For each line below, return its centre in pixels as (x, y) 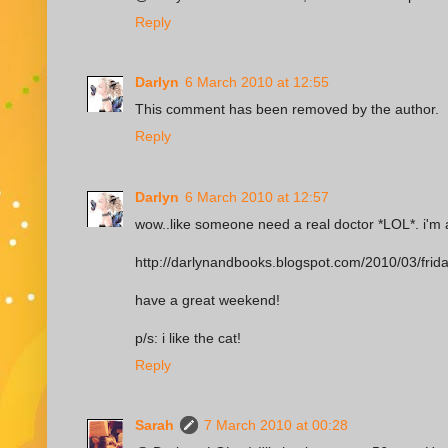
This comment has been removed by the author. (287, 109)
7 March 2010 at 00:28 (276, 425)
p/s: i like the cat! (188, 337)
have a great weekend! (207, 299)
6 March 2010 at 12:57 (257, 196)
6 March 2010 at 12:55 (257, 82)
